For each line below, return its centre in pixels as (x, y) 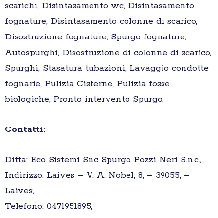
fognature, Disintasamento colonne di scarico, (101, 22)
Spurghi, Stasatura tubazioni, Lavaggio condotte (107, 68)
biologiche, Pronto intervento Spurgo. (84, 100)
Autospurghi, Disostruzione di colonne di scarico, (108, 53)
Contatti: (27, 130)
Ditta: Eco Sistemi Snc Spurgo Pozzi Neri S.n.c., (103, 160)
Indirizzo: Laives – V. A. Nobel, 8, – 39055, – (97, 175)
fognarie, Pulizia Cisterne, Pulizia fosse (87, 84)
